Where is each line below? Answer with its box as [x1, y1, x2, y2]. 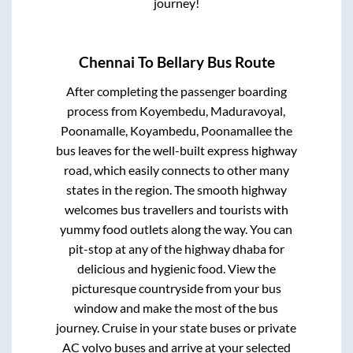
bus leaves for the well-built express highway [55, 143, 297, 158]
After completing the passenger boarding [65, 84, 287, 99]
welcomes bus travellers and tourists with [64, 202, 288, 217]
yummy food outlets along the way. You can [60, 221, 293, 237]
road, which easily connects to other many [63, 162, 289, 178]
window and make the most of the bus [74, 300, 279, 316]
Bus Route [203, 54, 275, 72]
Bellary [156, 54, 204, 72]
